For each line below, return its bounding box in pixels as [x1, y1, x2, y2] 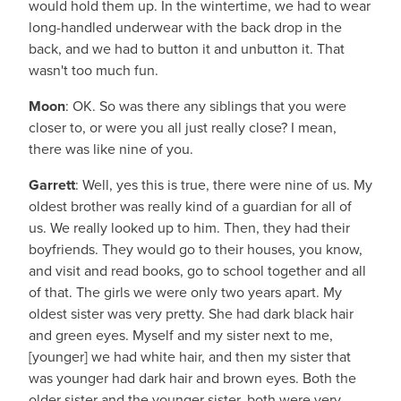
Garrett [29, 175, 75, 195]
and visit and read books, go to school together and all [29, 260, 366, 281]
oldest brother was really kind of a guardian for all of [29, 196, 352, 217]
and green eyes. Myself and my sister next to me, [29, 325, 333, 346]
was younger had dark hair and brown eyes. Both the [29, 368, 356, 388]
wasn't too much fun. [29, 60, 158, 81]
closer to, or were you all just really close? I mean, [29, 117, 337, 138]
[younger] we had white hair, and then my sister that [29, 346, 351, 367]
